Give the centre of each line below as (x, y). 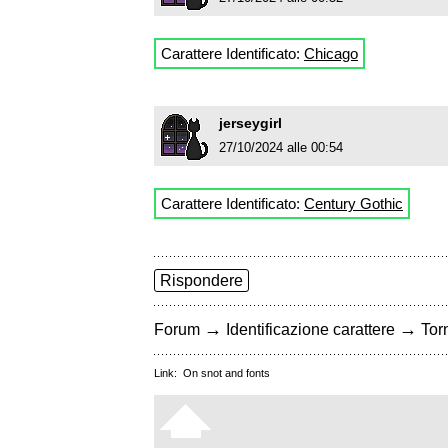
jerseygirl (250, 123)
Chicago (331, 54)
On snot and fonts (226, 373)
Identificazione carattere (310, 330)
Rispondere (201, 281)
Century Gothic (353, 204)
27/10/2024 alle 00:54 (281, 148)
